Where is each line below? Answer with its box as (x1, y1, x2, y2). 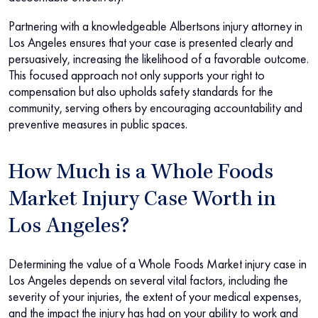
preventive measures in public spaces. (9, 116, 187, 133)
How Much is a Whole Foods (9, 163, 273, 186)
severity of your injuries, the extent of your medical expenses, (9, 288, 302, 305)
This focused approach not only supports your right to (9, 67, 265, 84)
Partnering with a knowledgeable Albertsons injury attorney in (9, 18, 302, 35)
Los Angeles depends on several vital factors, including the (9, 272, 288, 289)
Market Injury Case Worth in (9, 190, 276, 213)
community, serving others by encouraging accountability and (9, 99, 302, 116)
